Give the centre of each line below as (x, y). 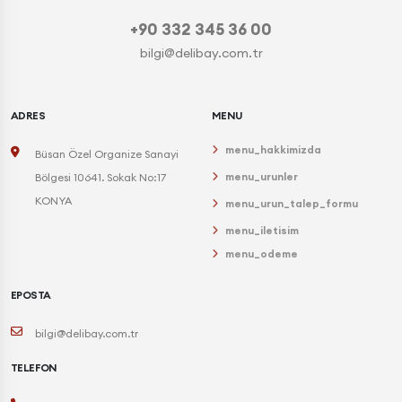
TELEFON (34, 368)
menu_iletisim (262, 231)
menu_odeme (262, 254)
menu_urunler (262, 177)
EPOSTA (31, 295)
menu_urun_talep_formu (292, 204)
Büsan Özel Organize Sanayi (107, 154)
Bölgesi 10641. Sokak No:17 (100, 178)
